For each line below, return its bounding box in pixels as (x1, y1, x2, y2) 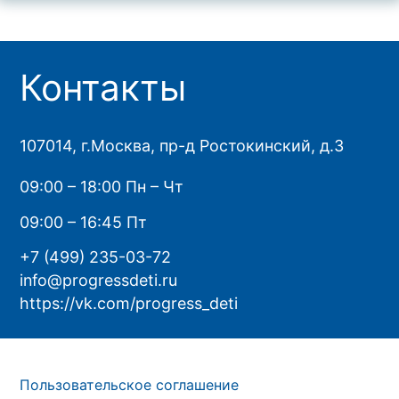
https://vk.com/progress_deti (20, 294, 239, 313)
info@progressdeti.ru (20, 271, 178, 289)
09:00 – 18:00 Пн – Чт (20, 177, 184, 197)
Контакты (20, 65, 187, 110)
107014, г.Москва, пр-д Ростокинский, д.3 (20, 136, 345, 156)
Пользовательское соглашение (20, 376, 240, 394)
